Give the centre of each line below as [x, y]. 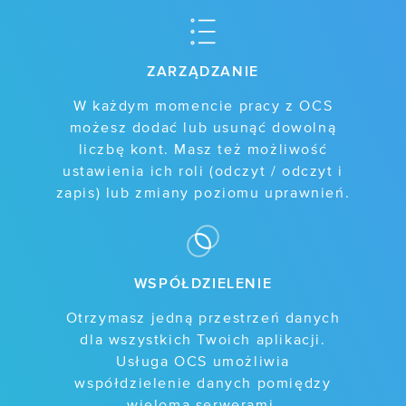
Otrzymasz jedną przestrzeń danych [203, 319]
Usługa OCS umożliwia [203, 362]
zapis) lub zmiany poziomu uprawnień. [203, 193]
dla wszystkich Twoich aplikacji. [203, 340]
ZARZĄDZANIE [203, 70]
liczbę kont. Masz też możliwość [203, 150]
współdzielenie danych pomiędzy [203, 384]
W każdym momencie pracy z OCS [203, 106]
